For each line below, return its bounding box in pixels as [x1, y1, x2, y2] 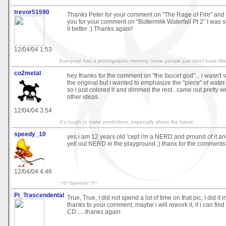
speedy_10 [14, 131, 46, 138]
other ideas [67, 93, 98, 101]
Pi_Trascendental [14, 192, 64, 199]
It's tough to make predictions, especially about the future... [60, 119, 198, 125]
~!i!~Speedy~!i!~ [60, 180, 98, 186]
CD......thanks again [67, 208, 121, 216]
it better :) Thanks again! [67, 25, 133, 33]
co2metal [14, 70, 41, 77]
